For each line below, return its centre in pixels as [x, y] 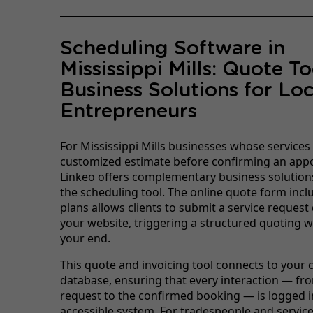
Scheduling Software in [172, 49]
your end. [85, 238]
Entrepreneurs [128, 111]
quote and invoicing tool [148, 264]
